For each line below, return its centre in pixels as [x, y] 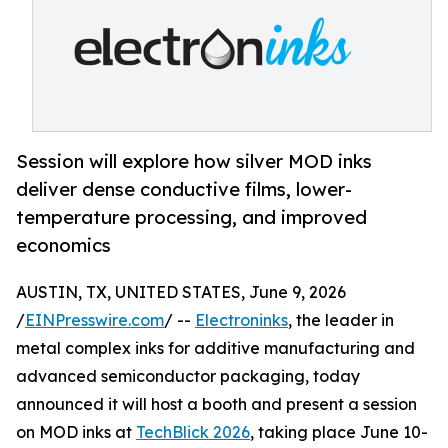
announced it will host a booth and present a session [216, 404]
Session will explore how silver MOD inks [194, 161]
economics [63, 245]
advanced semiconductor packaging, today [188, 376]
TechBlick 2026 [193, 432]
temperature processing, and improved [191, 217]
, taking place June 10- [339, 432]
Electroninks [241, 320]
